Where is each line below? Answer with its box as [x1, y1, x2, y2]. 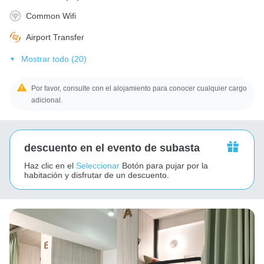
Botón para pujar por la [122, 160, 208, 170]
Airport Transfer [26, 32, 84, 42]
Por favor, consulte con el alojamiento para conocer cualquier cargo [31, 84, 247, 93]
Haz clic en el [24, 160, 74, 170]
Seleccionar [74, 160, 122, 170]
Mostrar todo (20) [21, 54, 87, 64]
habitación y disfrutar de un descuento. [24, 170, 169, 180]
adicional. [31, 95, 63, 104]
